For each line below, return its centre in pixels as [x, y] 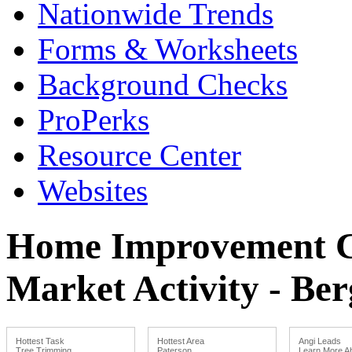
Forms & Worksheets [168, 49]
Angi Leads [320, 341]
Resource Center [139, 155]
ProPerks [93, 119]
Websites [93, 190]
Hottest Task [40, 341]
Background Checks [163, 84]
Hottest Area [181, 341]
